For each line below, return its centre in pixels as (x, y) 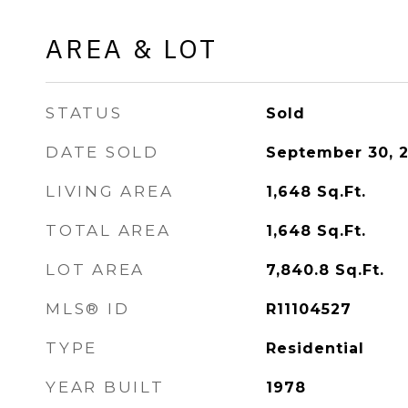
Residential (315, 348)
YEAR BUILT (105, 387)
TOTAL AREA (108, 230)
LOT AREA (95, 270)
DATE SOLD (102, 152)
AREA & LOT (132, 48)
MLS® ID (88, 309)
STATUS (84, 113)
